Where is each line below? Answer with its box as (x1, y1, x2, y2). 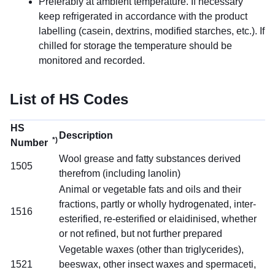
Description (59, 130, 113, 141)
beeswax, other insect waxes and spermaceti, (59, 258, 256, 269)
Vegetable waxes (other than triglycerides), (59, 244, 244, 255)
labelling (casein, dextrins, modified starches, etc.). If (39, 25, 265, 36)
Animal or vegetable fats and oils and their (59, 184, 241, 195)
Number (10, 137, 50, 148)
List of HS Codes (10, 90, 128, 107)
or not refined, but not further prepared (59, 228, 222, 239)
